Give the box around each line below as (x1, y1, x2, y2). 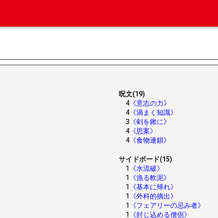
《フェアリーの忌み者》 (129, 201, 204, 209)
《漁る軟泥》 (129, 174, 170, 182)
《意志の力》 (129, 99, 170, 107)
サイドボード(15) (119, 155, 172, 163)
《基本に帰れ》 (129, 183, 177, 191)
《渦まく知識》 (129, 109, 177, 116)
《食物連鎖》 (129, 136, 170, 144)
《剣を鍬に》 (129, 118, 170, 126)
